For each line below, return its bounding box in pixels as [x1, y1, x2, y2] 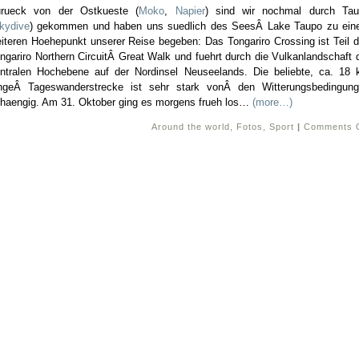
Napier [175, 5, 205, 17]
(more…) [252, 96, 292, 108]
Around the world [151, 122, 231, 131]
